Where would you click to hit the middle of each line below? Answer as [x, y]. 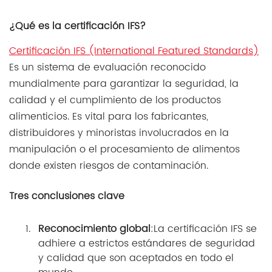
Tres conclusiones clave [67, 196]
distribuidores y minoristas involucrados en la [119, 133]
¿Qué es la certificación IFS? [77, 26]
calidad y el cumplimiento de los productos [115, 100]
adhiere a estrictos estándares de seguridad [147, 244]
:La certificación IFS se [204, 229]
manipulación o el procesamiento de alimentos [124, 150]
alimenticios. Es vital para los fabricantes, [109, 117]
